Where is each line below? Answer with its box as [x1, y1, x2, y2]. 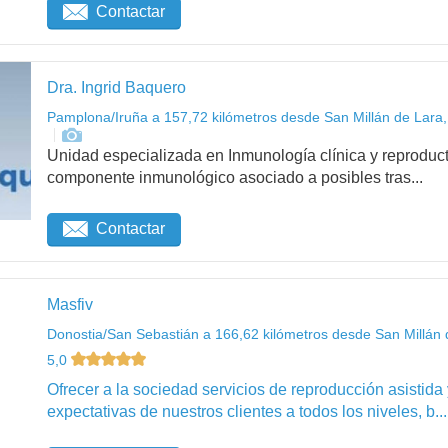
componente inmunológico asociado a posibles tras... [47, 169, 423, 187]
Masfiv [47, 295, 93, 313]
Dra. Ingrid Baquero [47, 79, 186, 97]
